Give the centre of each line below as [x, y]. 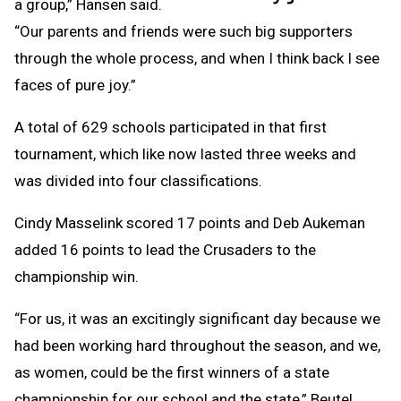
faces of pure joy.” [75, 85]
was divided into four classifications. [138, 181]
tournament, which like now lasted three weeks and [185, 154]
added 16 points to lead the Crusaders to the [165, 250]
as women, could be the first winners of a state [172, 373]
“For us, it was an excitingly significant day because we [197, 319]
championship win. [77, 277]
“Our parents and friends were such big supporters [183, 32]
